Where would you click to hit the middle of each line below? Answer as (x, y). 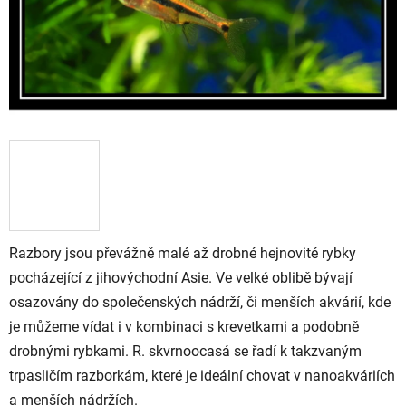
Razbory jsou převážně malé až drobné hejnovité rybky (183, 253)
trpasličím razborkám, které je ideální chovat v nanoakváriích (202, 375)
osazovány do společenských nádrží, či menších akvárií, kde (200, 302)
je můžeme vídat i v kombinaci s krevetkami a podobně (184, 326)
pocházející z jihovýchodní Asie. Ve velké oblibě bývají (181, 277)
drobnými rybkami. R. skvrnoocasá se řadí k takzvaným (185, 351)
